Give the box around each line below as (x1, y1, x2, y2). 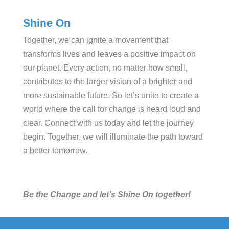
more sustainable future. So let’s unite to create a (22, 90, 199, 100)
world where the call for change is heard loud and (22, 104, 201, 113)
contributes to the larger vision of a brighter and (22, 77, 192, 86)
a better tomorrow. (22, 146, 87, 155)
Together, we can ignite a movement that (22, 35, 168, 44)
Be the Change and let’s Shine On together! (22, 190, 191, 199)
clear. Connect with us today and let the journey (22, 118, 194, 127)
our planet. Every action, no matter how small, (22, 63, 187, 72)
